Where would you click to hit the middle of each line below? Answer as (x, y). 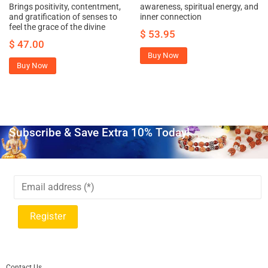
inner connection (170, 17)
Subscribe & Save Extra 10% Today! (99, 133)
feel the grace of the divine (57, 27)
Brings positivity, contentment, (65, 7)
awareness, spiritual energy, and (199, 7)
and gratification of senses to (63, 17)
